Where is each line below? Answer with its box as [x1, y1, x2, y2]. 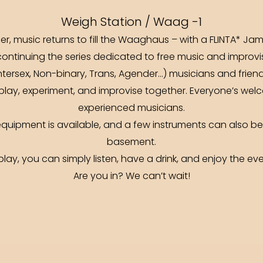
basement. [107, 135, 156, 150]
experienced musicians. [78, 101, 185, 116]
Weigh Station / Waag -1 [61, 14, 202, 32]
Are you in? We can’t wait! [73, 169, 190, 184]
